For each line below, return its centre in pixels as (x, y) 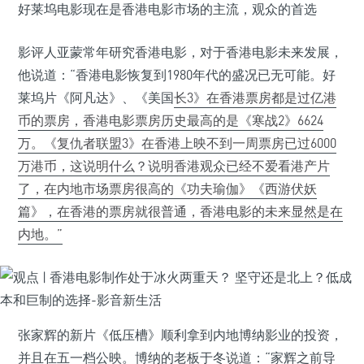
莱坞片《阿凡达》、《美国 (96, 97)
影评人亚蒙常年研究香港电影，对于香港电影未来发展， (180, 52)
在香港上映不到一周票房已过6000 (239, 143)
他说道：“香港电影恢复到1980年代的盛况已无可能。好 (177, 75)
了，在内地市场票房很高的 (96, 188)
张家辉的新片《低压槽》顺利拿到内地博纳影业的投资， (180, 335)
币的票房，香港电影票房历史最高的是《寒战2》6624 (171, 120)
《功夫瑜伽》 (213, 188)
